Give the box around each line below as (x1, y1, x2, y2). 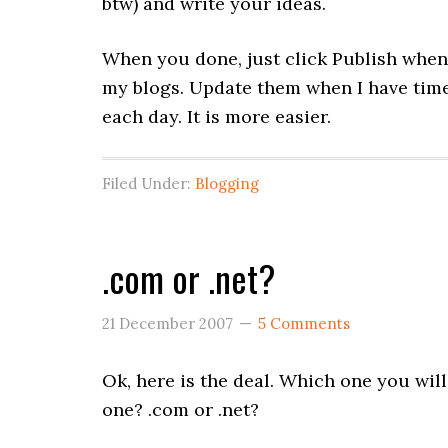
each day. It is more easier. (102, 105, 331, 128)
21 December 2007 (102, 314, 233, 333)
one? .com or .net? (102, 398, 259, 421)
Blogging (195, 174, 259, 193)
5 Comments (258, 314, 350, 333)
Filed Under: (102, 174, 195, 193)
